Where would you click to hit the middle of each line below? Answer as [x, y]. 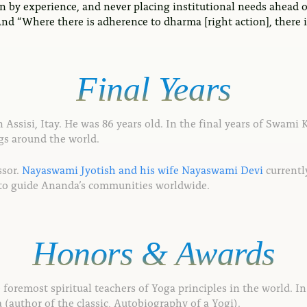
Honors [82, 253]
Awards [221, 253]
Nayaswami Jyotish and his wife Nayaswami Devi [143, 169]
